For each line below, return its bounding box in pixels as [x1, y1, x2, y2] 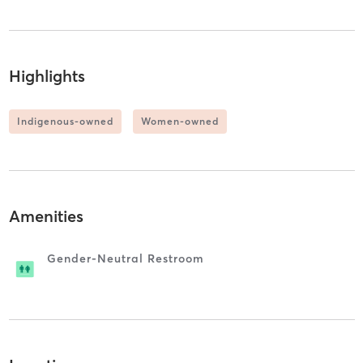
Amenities [8, 206, 83, 227]
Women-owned [140, 114, 219, 127]
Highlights [8, 65, 85, 86]
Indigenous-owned [16, 114, 113, 127]
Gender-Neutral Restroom [46, 251, 204, 267]
